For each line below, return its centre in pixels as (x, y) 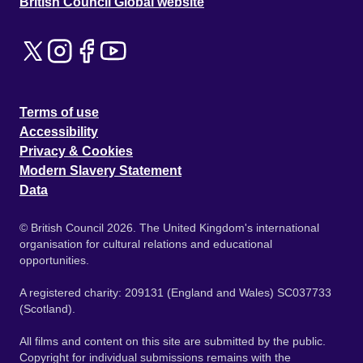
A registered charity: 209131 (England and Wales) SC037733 (175, 293)
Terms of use (59, 112)
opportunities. (56, 260)
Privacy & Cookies (76, 151)
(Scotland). (49, 309)
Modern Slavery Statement (100, 171)
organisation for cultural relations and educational (146, 244)
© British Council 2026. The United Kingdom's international (169, 228)
